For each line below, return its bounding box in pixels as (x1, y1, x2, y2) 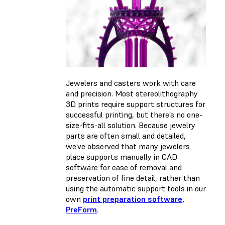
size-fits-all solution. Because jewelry (66, 120, 195, 130)
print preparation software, (83, 193, 184, 204)
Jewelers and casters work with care (66, 77, 196, 88)
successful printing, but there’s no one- (66, 109, 202, 120)
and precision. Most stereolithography (66, 88, 198, 98)
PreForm (66, 204, 97, 214)
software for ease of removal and (66, 162, 182, 172)
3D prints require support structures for (66, 98, 205, 109)
